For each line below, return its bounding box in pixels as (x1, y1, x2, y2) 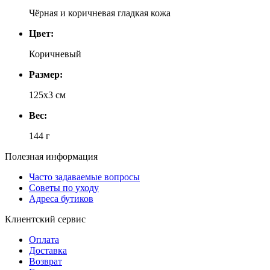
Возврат (29, 256, 62, 267)
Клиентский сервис (5, 214, 86, 225)
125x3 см (29, 90, 66, 101)
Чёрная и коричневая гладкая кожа (29, 8, 171, 19)
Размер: (29, 69, 63, 80)
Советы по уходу (29, 183, 99, 193)
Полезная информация (5, 151, 98, 162)
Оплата (29, 234, 59, 245)
